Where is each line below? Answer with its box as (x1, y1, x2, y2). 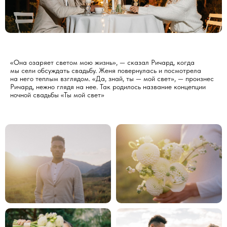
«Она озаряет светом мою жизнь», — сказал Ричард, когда (10, 58, 195, 66)
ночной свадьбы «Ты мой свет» (10, 90, 104, 99)
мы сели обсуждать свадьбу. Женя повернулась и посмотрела (10, 66, 201, 74)
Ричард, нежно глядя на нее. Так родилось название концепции (10, 82, 206, 91)
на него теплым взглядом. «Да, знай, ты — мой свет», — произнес (10, 74, 214, 83)
